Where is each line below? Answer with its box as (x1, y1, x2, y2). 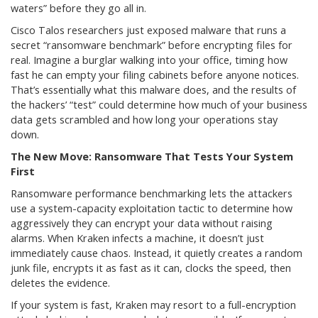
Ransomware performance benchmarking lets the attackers (11, 187, 292, 201)
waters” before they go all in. (11, 1, 146, 16)
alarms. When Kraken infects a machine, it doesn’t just (11, 231, 264, 246)
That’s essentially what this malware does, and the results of (11, 83, 296, 97)
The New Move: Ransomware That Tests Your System (11, 150, 293, 164)
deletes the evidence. (11, 276, 110, 290)
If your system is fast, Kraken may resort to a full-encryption (11, 298, 296, 312)
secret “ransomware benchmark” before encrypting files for (11, 38, 292, 53)
